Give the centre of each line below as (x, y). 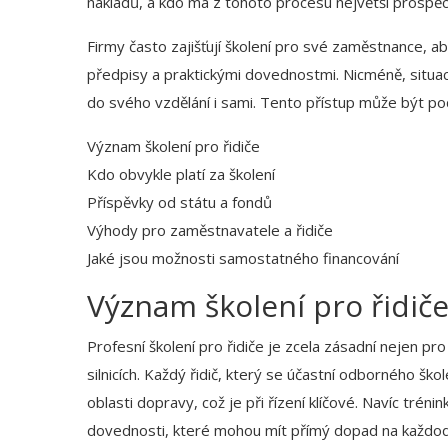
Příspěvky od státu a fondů (179, 202)
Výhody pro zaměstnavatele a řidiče (210, 230)
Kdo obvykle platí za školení (181, 174)
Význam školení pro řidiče (173, 146)
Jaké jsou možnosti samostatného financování (243, 258)
